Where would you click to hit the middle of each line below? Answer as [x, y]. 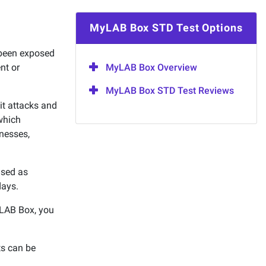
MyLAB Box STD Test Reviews [170, 91]
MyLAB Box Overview [151, 67]
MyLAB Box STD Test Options [166, 28]
